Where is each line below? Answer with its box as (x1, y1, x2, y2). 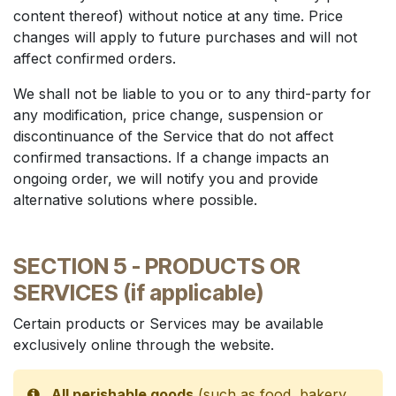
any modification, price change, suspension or (13, 106, 324, 124)
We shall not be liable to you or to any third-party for (13, 85, 371, 103)
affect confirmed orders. (13, 49, 176, 67)
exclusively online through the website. (13, 336, 274, 354)
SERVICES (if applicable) (13, 279, 263, 306)
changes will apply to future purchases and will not (13, 28, 357, 46)
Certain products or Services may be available (13, 315, 324, 332)
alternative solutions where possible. (13, 191, 257, 209)
